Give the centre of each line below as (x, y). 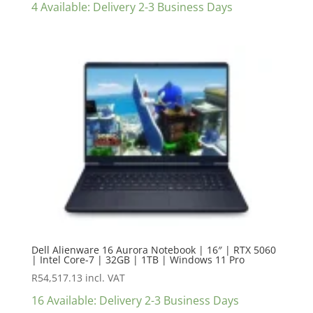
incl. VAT (105, 278)
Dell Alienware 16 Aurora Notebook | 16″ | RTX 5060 (153, 250)
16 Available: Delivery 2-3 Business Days (135, 301)
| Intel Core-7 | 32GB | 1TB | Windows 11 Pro (138, 260)
